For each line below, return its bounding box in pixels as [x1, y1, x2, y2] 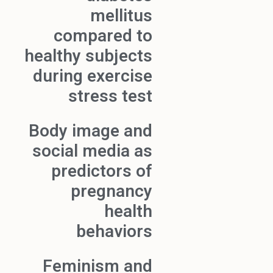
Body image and [29, 118, 152, 144]
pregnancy [71, 179, 152, 204]
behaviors [76, 219, 152, 244]
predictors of [51, 158, 152, 184]
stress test [68, 83, 152, 109]
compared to [54, 23, 152, 49]
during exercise [33, 63, 152, 89]
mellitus [90, 3, 152, 29]
